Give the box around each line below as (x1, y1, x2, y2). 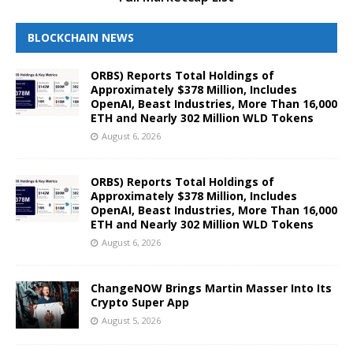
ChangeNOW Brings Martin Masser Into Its (91, 281, 332, 296)
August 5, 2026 (102, 314, 161, 327)
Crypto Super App (91, 295, 189, 310)
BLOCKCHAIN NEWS (28, 30, 134, 46)
